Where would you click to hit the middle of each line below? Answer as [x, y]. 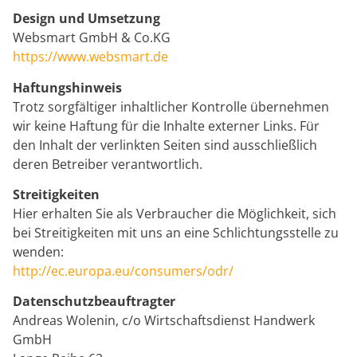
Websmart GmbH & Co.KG [92, 38]
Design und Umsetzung [86, 19]
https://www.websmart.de [90, 57]
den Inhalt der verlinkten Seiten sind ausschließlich [165, 145]
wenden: [38, 251]
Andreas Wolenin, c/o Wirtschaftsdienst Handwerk [164, 321]
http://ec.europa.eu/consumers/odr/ [123, 271]
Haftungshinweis [67, 87]
